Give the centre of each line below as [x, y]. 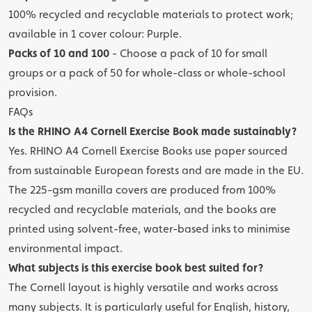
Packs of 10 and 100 [59, 53]
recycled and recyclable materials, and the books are [142, 209]
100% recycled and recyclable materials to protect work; [151, 14]
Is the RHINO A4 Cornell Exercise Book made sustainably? [153, 131]
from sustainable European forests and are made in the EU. [156, 170]
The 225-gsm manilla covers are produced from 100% [142, 190]
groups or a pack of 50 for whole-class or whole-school [147, 73]
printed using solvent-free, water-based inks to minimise [149, 229]
